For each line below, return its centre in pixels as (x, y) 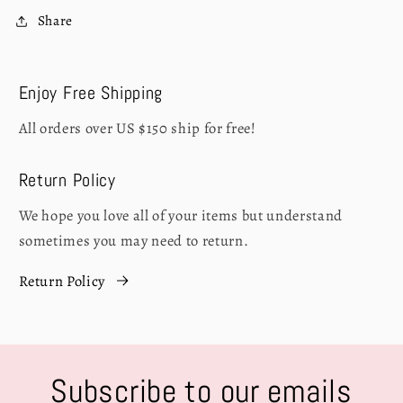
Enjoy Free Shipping (91, 92)
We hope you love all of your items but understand (180, 216)
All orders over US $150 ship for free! (137, 128)
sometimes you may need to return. (134, 241)
